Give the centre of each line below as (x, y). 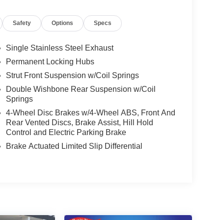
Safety (22, 23)
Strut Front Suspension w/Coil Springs (72, 76)
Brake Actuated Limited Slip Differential (74, 146)
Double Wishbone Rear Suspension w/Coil (81, 89)
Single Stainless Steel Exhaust (59, 48)
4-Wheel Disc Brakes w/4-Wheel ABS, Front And (90, 113)
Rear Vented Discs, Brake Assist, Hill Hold (79, 123)
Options (63, 23)
